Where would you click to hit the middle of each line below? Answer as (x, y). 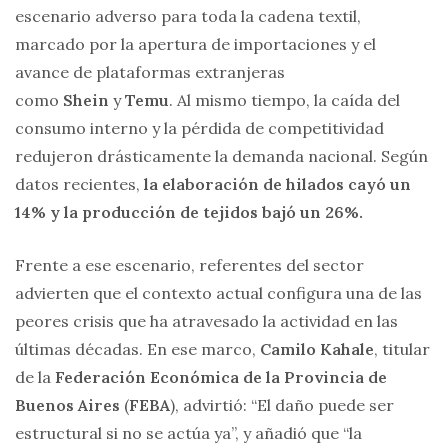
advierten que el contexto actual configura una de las (218, 293)
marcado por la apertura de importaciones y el (195, 44)
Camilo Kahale (317, 349)
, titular (402, 349)
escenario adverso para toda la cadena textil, (188, 16)
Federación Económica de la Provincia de (221, 377)
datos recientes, (79, 184)
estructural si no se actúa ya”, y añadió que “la (188, 433)
